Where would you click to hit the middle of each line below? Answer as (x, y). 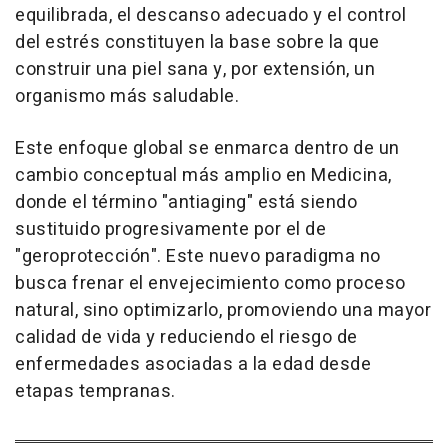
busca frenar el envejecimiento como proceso (210, 284)
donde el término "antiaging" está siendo (186, 203)
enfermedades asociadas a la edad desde (193, 365)
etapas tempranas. (95, 392)
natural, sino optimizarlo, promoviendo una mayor (223, 311)
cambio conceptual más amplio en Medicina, (203, 176)
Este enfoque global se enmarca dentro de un (207, 149)
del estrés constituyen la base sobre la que (197, 43)
